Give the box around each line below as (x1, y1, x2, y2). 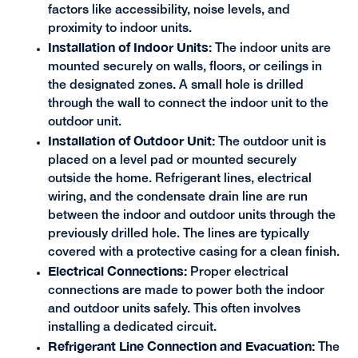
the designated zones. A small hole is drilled (47, 80, 304, 92)
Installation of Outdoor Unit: (47, 133, 215, 149)
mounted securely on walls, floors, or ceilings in (47, 62, 322, 74)
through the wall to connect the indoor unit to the (47, 98, 328, 110)
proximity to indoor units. (47, 23, 192, 35)
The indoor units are (211, 43, 331, 55)
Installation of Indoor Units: (47, 40, 212, 55)
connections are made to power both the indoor (47, 285, 324, 297)
